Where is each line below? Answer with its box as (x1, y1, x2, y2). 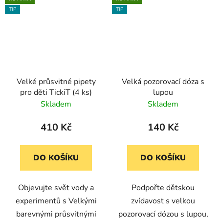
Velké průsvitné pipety (16, 76, 96, 88)
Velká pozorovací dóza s (122, 76, 204, 88)
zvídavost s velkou (131, 196, 195, 207)
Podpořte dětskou (131, 182, 195, 194)
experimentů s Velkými (15, 196, 97, 207)
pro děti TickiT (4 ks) (20, 87, 92, 98)
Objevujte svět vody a (18, 182, 94, 194)
